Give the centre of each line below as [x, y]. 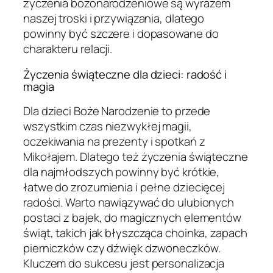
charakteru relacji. [68, 49]
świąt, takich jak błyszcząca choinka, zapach [135, 233]
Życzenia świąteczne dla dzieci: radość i [125, 74]
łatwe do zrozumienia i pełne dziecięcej [124, 187]
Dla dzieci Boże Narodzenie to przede [117, 111]
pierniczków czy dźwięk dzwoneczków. [122, 248]
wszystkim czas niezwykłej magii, [108, 126]
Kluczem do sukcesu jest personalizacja [124, 264]
